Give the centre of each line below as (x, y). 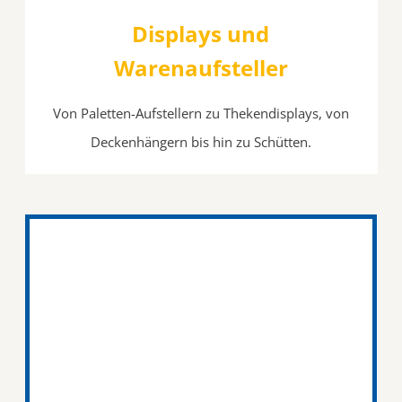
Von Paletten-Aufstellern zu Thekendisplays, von (201, 113)
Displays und (201, 33)
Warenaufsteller (201, 67)
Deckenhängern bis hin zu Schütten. (201, 141)
